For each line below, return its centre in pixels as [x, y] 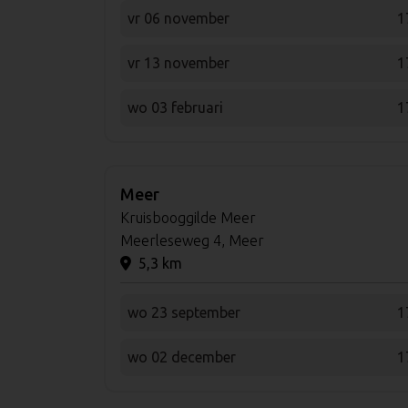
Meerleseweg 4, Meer [192, 240]
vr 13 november [178, 62]
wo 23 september [184, 312]
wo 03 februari [175, 107]
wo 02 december [182, 357]
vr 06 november [178, 18]
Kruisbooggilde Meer [188, 217]
